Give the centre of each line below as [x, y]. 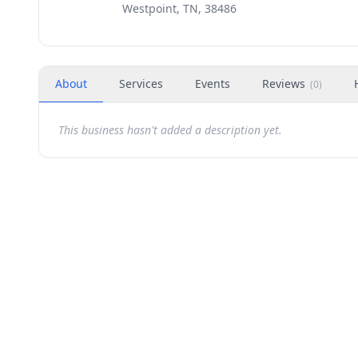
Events [213, 84]
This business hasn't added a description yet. [170, 130]
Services [141, 84]
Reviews [284, 84]
